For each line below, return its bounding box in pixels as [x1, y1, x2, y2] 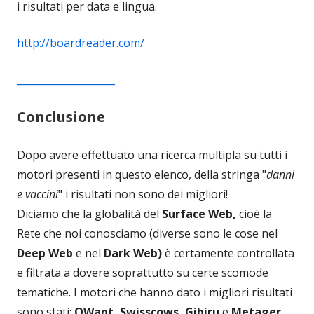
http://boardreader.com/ [17, 35, 144, 51]
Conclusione [17, 107, 105, 127]
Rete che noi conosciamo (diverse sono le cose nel [17, 226, 278, 242]
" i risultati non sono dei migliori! [58, 186, 228, 203]
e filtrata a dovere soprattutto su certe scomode [17, 265, 268, 281]
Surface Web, [162, 206, 239, 222]
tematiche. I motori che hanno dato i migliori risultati [17, 285, 292, 301]
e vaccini [17, 186, 58, 203]
